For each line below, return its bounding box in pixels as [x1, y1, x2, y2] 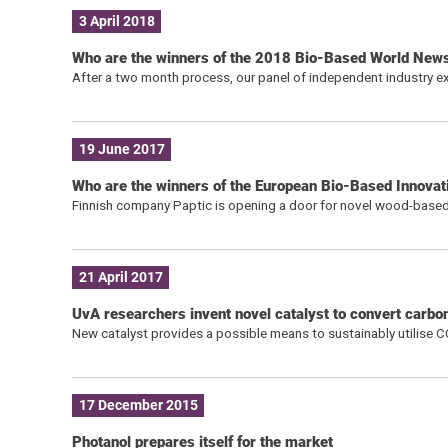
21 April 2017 [78, 269, 163, 286]
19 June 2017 [78, 141, 165, 158]
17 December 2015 [78, 397, 198, 414]
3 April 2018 [78, 13, 155, 30]
